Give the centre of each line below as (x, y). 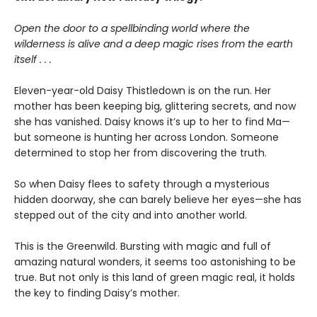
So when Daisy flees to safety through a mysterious (142, 184)
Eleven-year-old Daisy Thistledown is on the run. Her (143, 91)
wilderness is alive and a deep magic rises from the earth (154, 44)
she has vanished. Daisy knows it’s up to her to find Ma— (152, 122)
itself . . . (33, 60)
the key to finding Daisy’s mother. (97, 293)
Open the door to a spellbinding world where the (132, 29)
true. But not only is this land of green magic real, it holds (155, 278)
